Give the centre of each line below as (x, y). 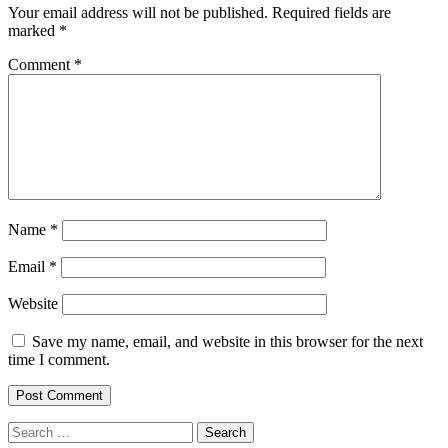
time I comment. (59, 359)
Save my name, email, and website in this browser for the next (227, 341)
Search (28, 429)
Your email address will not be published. (138, 12)
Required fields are (331, 12)
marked (33, 30)
